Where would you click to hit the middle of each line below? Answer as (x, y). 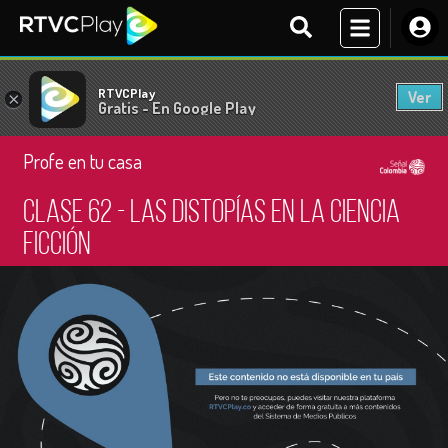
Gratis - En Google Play (177, 107)
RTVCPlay (126, 92)
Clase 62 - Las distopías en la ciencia (211, 214)
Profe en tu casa (82, 161)
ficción (57, 246)
